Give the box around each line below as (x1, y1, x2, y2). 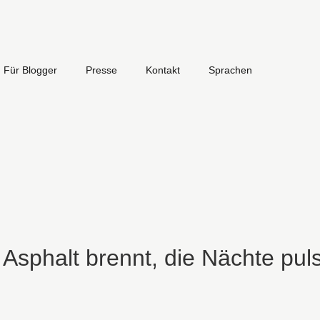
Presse (86, 64, 117, 76)
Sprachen (209, 64, 252, 76)
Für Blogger (4, 64, 57, 76)
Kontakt (146, 64, 180, 76)
